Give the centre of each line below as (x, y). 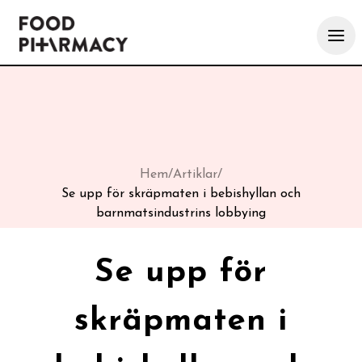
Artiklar (195, 175)
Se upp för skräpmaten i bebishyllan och (181, 194)
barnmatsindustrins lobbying (181, 213)
